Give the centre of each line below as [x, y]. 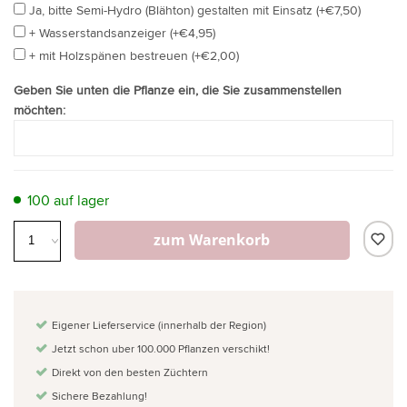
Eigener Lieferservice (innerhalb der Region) [159, 324]
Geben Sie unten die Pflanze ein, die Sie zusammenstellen [178, 89]
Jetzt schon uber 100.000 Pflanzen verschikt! [161, 348]
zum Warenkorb [212, 239]
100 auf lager [68, 200]
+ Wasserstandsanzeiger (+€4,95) [122, 32]
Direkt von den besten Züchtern [130, 372]
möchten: [40, 109]
